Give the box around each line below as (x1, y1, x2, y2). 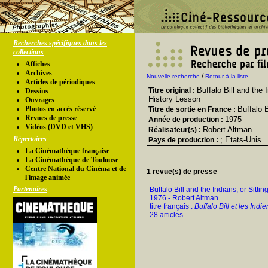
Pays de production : (148, 136, 220, 144)
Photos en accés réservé (25, 105, 96, 113)
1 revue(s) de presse (147, 167, 217, 176)
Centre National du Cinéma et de (25, 165, 126, 173)
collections (13, 48, 44, 56)
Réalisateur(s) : (148, 126, 203, 134)
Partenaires (13, 185, 47, 193)
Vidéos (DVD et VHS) (25, 123, 93, 131)
